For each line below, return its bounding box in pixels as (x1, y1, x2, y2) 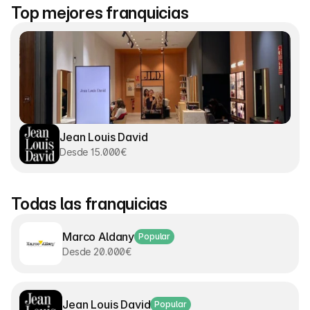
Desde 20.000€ (62, 245, 132, 257)
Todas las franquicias (11, 194, 167, 214)
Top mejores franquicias (11, 3, 189, 23)
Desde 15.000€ (60, 145, 127, 158)
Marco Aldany (62, 229, 135, 244)
